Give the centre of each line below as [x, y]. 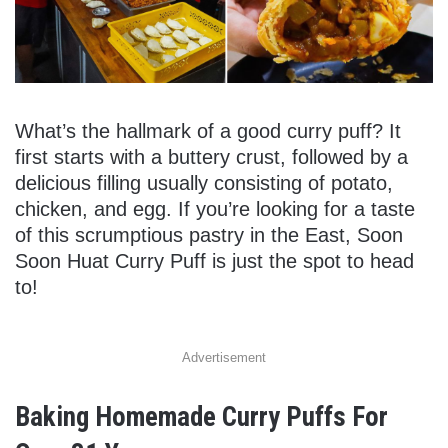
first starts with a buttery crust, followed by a [211, 157]
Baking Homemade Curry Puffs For [201, 417]
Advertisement [224, 358]
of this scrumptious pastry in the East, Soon [209, 235]
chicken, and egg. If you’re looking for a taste [215, 209]
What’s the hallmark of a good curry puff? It [208, 131]
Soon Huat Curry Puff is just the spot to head [214, 261]
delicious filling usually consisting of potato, [204, 183]
